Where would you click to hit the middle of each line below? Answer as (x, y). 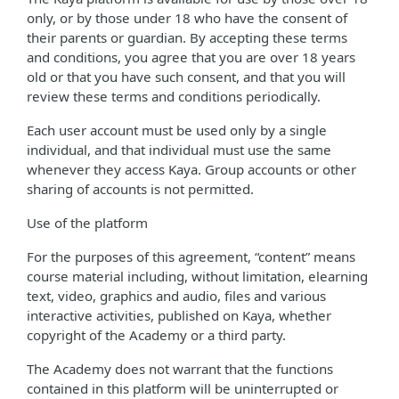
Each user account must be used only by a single (177, 130)
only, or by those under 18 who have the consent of (187, 18)
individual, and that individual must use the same (179, 150)
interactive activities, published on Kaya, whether (179, 315)
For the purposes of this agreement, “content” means (191, 256)
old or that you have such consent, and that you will (186, 77)
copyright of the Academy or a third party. (156, 335)
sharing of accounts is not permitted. (140, 189)
